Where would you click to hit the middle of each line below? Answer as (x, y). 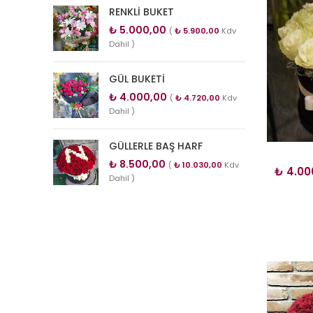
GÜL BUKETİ (137, 79)
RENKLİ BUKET (141, 12)
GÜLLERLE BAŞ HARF (156, 146)
